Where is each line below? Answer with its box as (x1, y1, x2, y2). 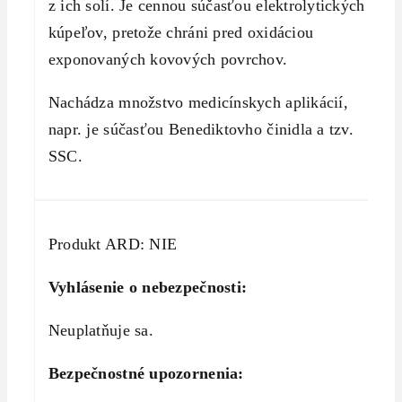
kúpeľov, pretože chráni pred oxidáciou (48, 22, 314, 41)
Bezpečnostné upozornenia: (48, 363, 244, 382)
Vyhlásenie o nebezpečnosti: (48, 277, 248, 296)
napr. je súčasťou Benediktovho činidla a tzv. (48, 119, 354, 138)
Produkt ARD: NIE (48, 234, 178, 253)
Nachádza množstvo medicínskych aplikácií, (48, 92, 348, 111)
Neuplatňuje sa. (48, 320, 153, 339)
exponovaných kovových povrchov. (48, 49, 288, 68)
